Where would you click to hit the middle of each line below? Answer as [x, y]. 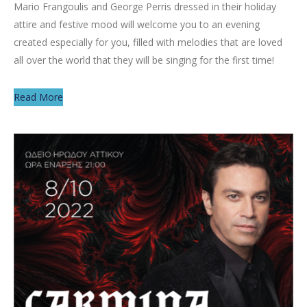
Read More [38, 97]
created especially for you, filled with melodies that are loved [148, 42]
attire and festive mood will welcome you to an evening [137, 25]
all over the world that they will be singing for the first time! [145, 60]
